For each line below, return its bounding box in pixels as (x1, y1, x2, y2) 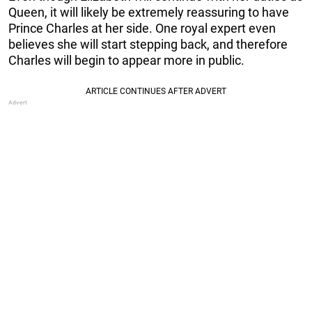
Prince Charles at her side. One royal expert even (8, 20, 276, 36)
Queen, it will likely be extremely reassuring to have (8, 4, 289, 19)
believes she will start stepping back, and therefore (8, 36, 288, 52)
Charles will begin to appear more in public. (8, 52, 244, 68)
